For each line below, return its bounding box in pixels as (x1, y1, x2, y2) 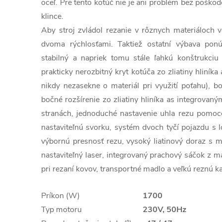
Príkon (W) (41, 190, 80, 201)
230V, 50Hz (143, 204, 186, 215)
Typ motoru (41, 204, 82, 215)
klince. (41, 11, 63, 22)
